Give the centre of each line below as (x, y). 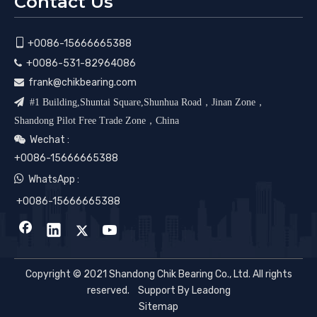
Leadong (211, 290)
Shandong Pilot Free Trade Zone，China (97, 120)
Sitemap (158, 307)
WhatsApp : (52, 179)
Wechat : (47, 140)
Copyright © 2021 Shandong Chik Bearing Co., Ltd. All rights (158, 274)
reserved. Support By (139, 290)
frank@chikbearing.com (82, 82)
